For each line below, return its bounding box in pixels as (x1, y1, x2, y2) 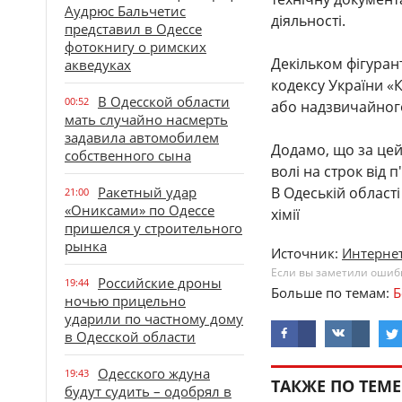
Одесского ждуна (98, 364, 210, 382)
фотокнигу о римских (65, 38, 206, 56)
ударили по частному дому (65, 310, 243, 328)
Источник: (271, 244, 342, 262)
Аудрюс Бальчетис (65, 2, 186, 20)
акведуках (65, 56, 131, 74)
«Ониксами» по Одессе (65, 201, 214, 219)
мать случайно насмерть (65, 110, 228, 128)
